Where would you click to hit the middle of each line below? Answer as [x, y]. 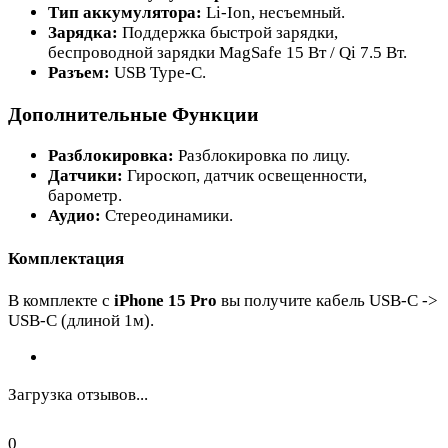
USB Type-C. [158, 73]
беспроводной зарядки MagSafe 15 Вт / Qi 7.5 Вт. [227, 53]
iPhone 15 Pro [165, 301]
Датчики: [85, 176]
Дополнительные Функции [133, 114]
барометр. [85, 196]
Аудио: [74, 216]
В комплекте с [61, 301]
